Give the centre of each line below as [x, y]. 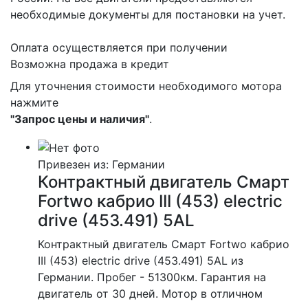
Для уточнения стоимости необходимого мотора [146, 86]
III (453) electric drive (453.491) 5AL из [141, 260]
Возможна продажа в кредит [90, 64]
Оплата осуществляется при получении [119, 47]
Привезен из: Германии [101, 164]
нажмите [34, 102]
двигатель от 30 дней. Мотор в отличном [150, 293]
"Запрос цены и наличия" [80, 119]
